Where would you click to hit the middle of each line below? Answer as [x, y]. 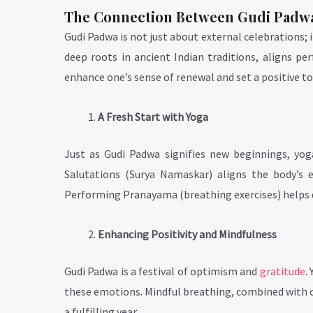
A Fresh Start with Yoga [153, 116]
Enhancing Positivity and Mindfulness [187, 234]
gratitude [282, 271]
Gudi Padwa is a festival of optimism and [162, 271]
